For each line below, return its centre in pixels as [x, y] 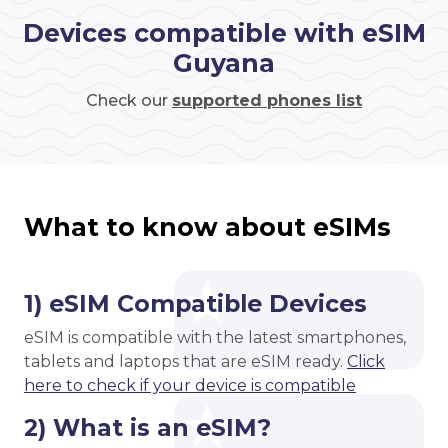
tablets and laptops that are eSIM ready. [185, 362]
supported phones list [267, 101]
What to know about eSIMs [207, 227]
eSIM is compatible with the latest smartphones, [215, 338]
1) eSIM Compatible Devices [195, 304]
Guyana [224, 63]
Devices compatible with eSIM [224, 33]
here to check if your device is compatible [190, 386]
